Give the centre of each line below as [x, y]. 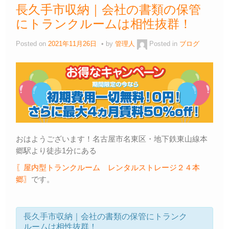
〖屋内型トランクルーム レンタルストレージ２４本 [108, 167]
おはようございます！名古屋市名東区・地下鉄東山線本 [112, 139]
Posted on [32, 44]
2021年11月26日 [72, 44]
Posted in [164, 44]
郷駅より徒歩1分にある [56, 150]
